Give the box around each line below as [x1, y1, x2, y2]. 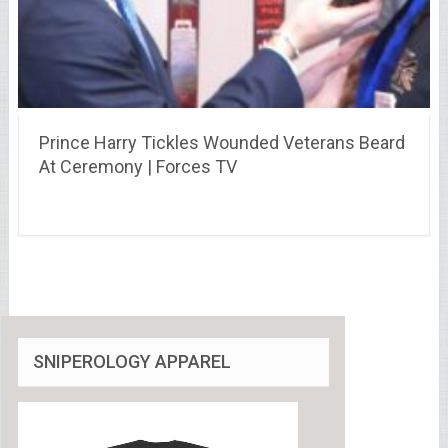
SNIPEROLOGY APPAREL [32, 350, 231, 372]
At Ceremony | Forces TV [38, 155, 237, 177]
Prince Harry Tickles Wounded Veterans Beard [38, 131, 405, 153]
